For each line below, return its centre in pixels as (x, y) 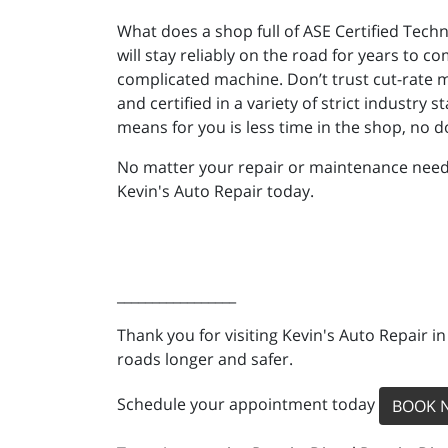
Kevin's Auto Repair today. (215, 191)
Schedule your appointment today (248, 404)
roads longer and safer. (205, 359)
